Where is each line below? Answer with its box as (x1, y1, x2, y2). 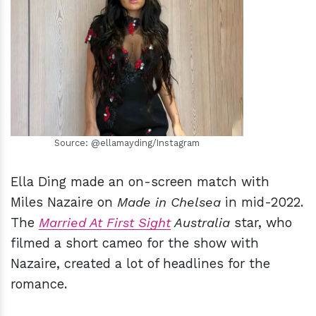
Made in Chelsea (117, 195, 221, 210)
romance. (11, 276, 67, 292)
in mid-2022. (221, 195, 303, 210)
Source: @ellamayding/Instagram (54, 138, 200, 149)
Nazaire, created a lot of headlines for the (11, 256, 270, 272)
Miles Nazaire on (11, 195, 117, 210)
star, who (230, 215, 292, 231)
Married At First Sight (39, 215, 171, 231)
